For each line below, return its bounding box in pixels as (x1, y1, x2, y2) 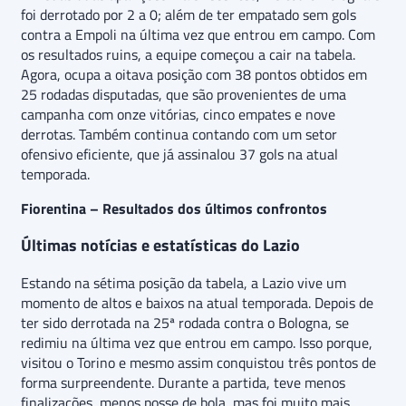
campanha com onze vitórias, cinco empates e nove (21, 103, 335, 126)
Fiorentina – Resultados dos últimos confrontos (21, 198, 327, 220)
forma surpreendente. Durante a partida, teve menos (21, 372, 345, 394)
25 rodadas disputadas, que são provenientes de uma (21, 83, 346, 106)
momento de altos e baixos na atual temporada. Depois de (21, 292, 373, 314)
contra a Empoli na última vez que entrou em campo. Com (21, 24, 375, 46)
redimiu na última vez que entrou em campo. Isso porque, (21, 332, 372, 354)
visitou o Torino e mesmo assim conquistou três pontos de (21, 352, 376, 374)
